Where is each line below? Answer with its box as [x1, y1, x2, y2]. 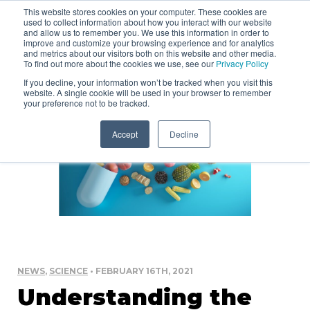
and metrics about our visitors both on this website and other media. [24, 47, 276, 59]
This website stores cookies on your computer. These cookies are [24, 6, 267, 17]
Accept [111, 128, 138, 140]
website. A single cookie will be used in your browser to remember [24, 86, 271, 98]
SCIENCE [49, 266, 88, 277]
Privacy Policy [216, 57, 268, 69]
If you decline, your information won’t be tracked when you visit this [24, 76, 273, 88]
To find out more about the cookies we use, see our [24, 57, 216, 69]
